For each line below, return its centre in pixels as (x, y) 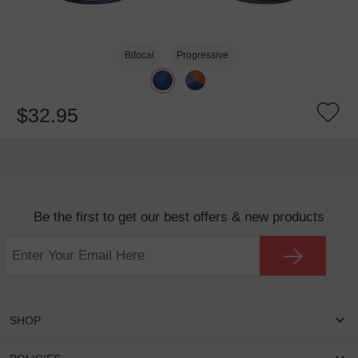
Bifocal (140, 55)
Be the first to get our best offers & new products (179, 217)
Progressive (202, 55)
